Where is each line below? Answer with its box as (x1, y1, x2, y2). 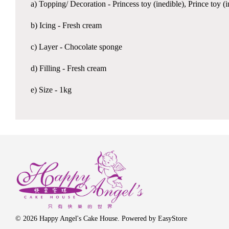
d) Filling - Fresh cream (31, 64, 106, 73)
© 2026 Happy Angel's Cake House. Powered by (15, 214, 158, 222)
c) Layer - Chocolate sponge (31, 42, 122, 52)
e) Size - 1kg (31, 85, 72, 95)
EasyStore (158, 214, 187, 222)
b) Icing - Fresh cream (31, 21, 102, 30)
